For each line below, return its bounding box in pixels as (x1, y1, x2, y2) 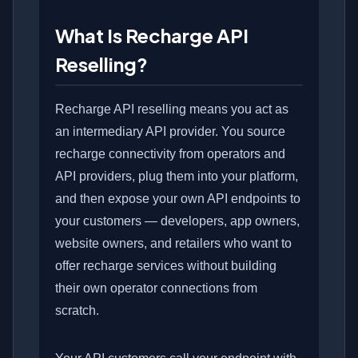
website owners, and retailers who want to (55, 237, 292, 251)
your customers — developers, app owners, (55, 214, 300, 229)
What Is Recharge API (55, 23, 249, 48)
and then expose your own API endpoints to (55, 192, 300, 206)
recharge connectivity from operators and (55, 147, 285, 161)
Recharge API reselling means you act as (55, 102, 288, 117)
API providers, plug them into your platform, (55, 169, 298, 184)
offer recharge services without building (55, 259, 276, 273)
